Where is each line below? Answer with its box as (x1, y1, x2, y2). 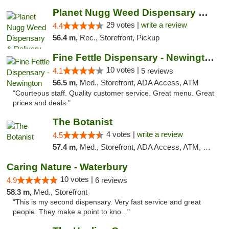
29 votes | (106, 20, 141, 29)
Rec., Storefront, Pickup (79, 33, 159, 42)
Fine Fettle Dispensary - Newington (204, 52, 214, 63)
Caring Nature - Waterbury (7, 162, 128, 172)
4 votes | (106, 130, 137, 139)
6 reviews (95, 176, 127, 185)
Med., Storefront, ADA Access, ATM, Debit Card (79, 143, 203, 151)
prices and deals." (13, 99, 71, 107)
